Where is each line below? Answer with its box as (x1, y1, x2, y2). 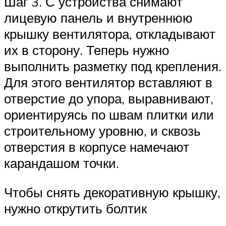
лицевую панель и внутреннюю (4, 10, 193, 26)
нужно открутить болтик (4, 200, 147, 216)
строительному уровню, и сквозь (4, 123, 201, 139)
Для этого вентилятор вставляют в (4, 74, 212, 91)
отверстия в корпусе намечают (4, 139, 189, 155)
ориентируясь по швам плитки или (4, 106, 214, 123)
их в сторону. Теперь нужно (4, 42, 169, 59)
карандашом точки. (4, 155, 119, 172)
